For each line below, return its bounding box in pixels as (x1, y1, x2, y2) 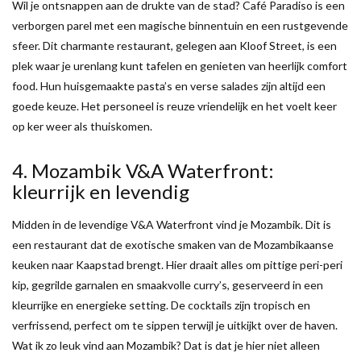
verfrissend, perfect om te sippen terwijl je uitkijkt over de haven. (12, 317, 338, 332)
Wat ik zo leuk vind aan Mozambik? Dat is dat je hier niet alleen (12, 338, 320, 352)
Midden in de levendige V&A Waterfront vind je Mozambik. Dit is (12, 217, 331, 231)
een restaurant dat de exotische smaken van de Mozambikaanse (12, 237, 334, 251)
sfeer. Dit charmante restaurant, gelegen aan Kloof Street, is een (12, 38, 337, 52)
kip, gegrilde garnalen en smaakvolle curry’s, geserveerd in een (12, 277, 323, 292)
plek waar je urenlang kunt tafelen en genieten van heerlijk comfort (12, 58, 347, 73)
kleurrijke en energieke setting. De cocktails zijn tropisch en (12, 297, 310, 312)
